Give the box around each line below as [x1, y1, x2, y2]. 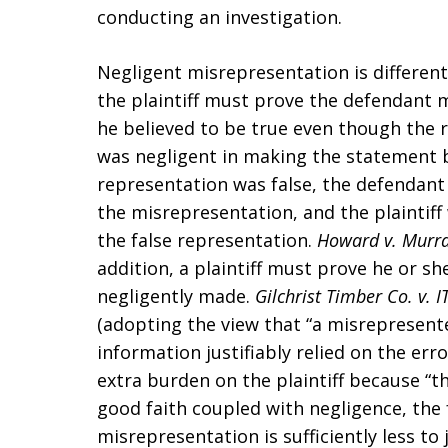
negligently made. [97, 284, 255, 308]
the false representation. [97, 228, 317, 252]
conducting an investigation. [97, 5, 342, 29]
